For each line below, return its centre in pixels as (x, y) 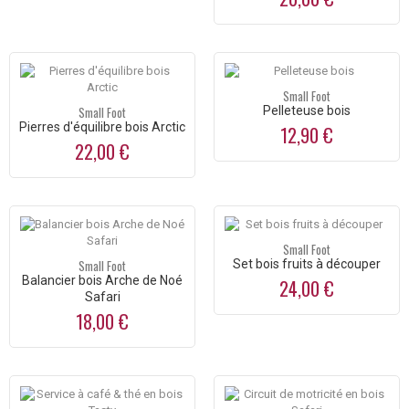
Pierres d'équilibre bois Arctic (102, 127)
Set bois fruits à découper (307, 264)
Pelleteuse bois (307, 111)
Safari (102, 297)
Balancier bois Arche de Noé (102, 281)
